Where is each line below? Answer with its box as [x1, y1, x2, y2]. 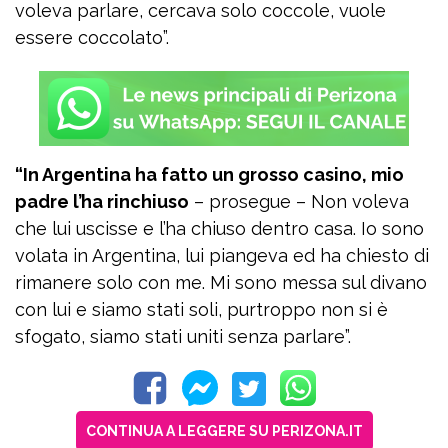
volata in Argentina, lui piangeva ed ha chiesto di [15, 245, 429, 266]
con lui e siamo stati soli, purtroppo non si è [15, 299, 388, 320]
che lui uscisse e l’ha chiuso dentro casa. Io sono [15, 218, 424, 239]
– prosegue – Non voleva [189, 191, 409, 212]
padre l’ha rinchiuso [15, 191, 189, 212]
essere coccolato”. [15, 27, 169, 48]
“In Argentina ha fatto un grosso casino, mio [15, 164, 404, 185]
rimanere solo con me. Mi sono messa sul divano [15, 272, 427, 293]
